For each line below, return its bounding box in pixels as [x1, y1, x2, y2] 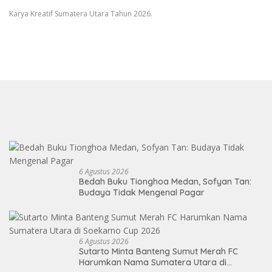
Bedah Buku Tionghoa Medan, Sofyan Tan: [79, 175, 251, 187]
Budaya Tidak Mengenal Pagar [79, 186, 205, 198]
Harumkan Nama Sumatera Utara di [79, 256, 226, 268]
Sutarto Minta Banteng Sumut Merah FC [79, 245, 238, 257]
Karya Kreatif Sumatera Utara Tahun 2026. [9, 8, 152, 19]
